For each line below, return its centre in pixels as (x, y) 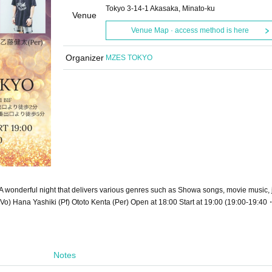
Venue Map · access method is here (190, 30)
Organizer (84, 58)
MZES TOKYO (129, 58)
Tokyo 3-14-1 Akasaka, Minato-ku (160, 8)
